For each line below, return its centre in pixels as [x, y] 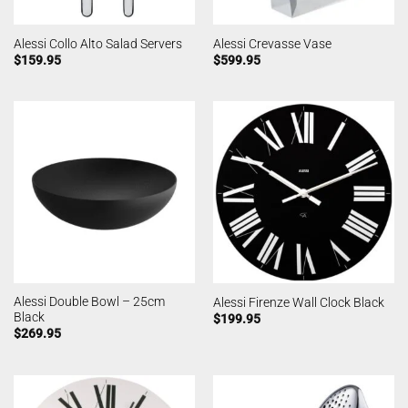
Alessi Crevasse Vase [272, 43]
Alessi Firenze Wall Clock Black [298, 302]
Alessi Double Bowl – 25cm [89, 302]
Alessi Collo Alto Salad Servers [97, 43]
